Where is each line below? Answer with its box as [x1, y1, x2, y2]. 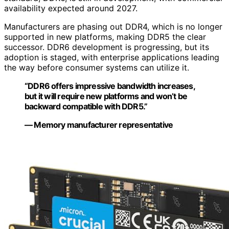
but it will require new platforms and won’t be [25, 90, 188, 101]
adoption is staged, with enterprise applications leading [4, 52, 219, 62]
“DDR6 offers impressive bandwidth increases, [25, 80, 195, 91]
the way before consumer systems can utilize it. [4, 62, 189, 73]
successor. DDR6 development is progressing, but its [4, 41, 209, 52]
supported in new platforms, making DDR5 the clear [4, 31, 206, 42]
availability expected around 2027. [4, 3, 138, 13]
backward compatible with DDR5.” [25, 101, 148, 111]
